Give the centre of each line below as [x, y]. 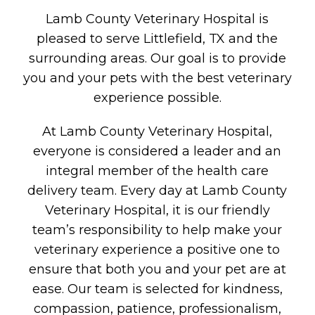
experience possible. [157, 97]
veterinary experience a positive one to [157, 249]
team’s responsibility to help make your [157, 230]
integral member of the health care [157, 171]
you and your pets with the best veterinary [157, 78]
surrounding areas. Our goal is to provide [157, 58]
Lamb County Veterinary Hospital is [157, 19]
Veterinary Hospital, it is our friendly [157, 210]
